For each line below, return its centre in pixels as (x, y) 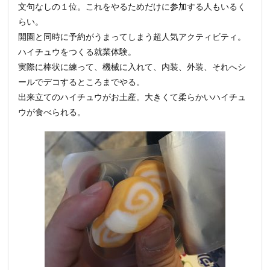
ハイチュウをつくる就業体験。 (77, 52)
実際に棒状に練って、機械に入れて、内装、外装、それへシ (132, 67)
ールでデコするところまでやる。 (81, 82)
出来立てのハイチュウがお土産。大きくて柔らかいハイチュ (132, 97)
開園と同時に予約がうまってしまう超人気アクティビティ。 (132, 36)
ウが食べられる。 (52, 112)
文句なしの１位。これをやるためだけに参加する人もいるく (132, 6)
